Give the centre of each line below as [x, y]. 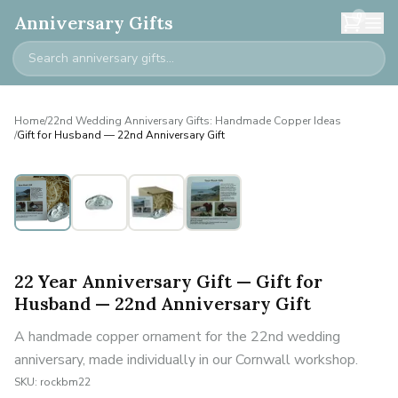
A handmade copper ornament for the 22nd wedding [177, 337]
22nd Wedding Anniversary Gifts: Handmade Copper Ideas [194, 121]
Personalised [81, 185]
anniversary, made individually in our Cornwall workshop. [186, 360]
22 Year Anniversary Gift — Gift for [168, 281]
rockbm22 [65, 382]
